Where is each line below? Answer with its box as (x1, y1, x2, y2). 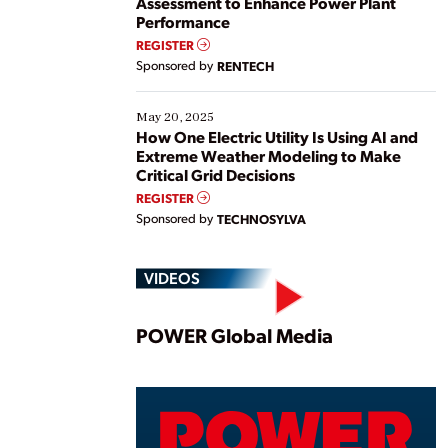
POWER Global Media (136, 321, 333, 348)
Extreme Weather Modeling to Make (136, 144, 401, 166)
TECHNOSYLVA (217, 209, 306, 227)
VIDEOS (144, 266, 200, 288)
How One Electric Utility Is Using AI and (136, 125, 418, 147)
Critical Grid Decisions (136, 163, 295, 185)
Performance (136, 10, 230, 32)
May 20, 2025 (136, 108, 214, 125)
